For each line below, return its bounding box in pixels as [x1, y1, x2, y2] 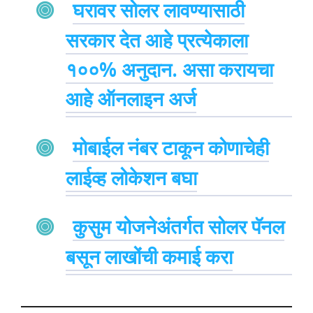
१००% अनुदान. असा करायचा [66, 55, 273, 82]
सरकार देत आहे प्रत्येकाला [66, 26, 248, 53]
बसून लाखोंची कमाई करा [66, 242, 233, 270]
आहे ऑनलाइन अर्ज [66, 85, 196, 112]
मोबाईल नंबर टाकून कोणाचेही [73, 133, 269, 161]
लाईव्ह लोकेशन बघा [66, 163, 197, 191]
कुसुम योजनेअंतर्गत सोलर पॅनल [73, 212, 284, 240]
